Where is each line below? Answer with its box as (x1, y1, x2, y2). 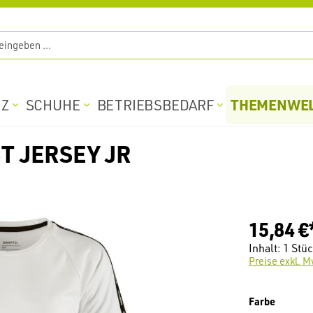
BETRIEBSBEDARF (96, 95, 214, 114)
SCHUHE (25, 95, 80, 114)
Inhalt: (249, 241, 283, 256)
